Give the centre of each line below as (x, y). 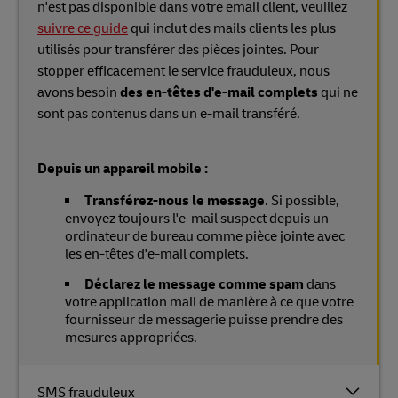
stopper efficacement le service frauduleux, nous (183, 71)
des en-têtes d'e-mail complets (219, 92)
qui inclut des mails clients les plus (232, 28)
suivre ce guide (83, 28)
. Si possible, (302, 201)
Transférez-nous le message (175, 201)
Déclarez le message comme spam (194, 284)
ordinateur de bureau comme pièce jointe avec (205, 236)
